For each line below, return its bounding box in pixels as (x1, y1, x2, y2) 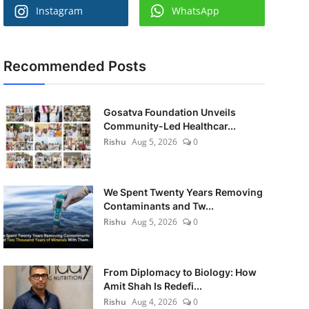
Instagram (35, 4, 83, 17)
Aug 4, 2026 (131, 296, 177, 308)
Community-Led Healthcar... (103, 120, 236, 132)
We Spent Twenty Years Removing (103, 186, 263, 198)
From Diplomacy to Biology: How (103, 266, 257, 278)
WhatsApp (172, 4, 220, 17)
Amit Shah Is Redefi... (103, 280, 202, 292)
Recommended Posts (3, 58, 146, 74)
